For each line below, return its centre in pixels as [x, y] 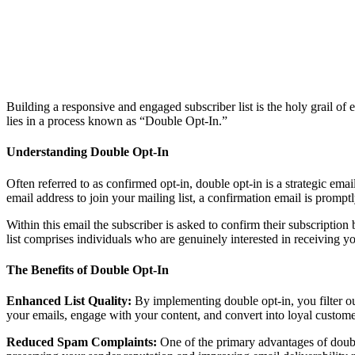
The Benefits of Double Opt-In [88, 269]
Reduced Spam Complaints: [82, 342]
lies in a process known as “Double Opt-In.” [117, 121]
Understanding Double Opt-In [88, 152]
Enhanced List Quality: [69, 301]
